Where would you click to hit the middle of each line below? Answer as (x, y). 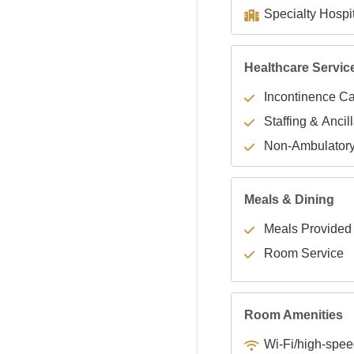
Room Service (304, 254)
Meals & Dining (289, 200)
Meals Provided (308, 229)
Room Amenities (294, 315)
